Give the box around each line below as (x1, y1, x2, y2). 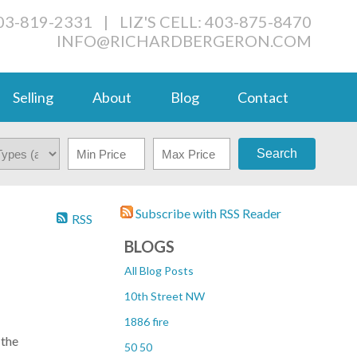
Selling (13, 88, 54, 106)
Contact (237, 88, 289, 106)
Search (256, 147, 297, 160)
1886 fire (124, 315, 169, 328)
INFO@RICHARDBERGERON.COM (57, 31, 312, 50)
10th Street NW (124, 289, 205, 303)
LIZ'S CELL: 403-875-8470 (120, 12, 312, 31)
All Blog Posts (124, 264, 194, 277)
